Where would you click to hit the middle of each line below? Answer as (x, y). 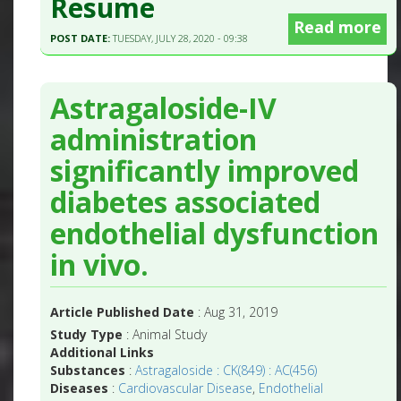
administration (154, 140)
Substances (88, 371)
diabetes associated (186, 202)
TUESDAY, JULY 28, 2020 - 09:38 (181, 38)
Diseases (80, 388)
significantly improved (205, 171)
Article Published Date (123, 312)
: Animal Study (165, 335)
